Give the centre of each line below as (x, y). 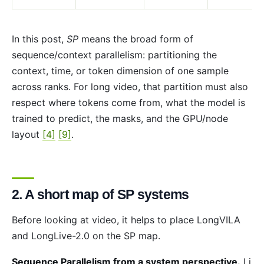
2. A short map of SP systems (100, 195)
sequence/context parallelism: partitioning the (114, 55)
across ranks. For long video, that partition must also (130, 87)
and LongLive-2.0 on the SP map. (86, 236)
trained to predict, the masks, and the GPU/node (120, 119)
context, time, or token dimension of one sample (120, 71)
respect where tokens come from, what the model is (128, 103)
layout (27, 135)
